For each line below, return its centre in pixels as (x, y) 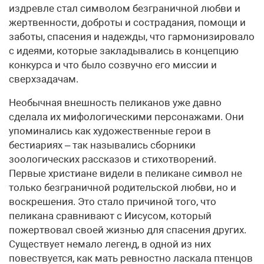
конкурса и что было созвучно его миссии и (113, 65)
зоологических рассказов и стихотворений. (113, 159)
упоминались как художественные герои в (110, 131)
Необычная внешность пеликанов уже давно (115, 102)
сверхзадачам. (44, 79)
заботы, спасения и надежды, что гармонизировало (132, 36)
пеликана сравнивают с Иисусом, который (110, 215)
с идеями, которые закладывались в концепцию (124, 50)
